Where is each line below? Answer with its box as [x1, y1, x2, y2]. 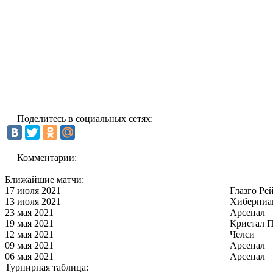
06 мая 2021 [5, 250, 54, 261]
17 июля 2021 [5, 185, 61, 196]
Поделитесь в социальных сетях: [17, 113, 153, 124]
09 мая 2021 [5, 239, 54, 250]
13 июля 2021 [5, 196, 61, 207]
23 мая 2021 [5, 207, 54, 218]
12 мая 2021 [5, 229, 54, 239]
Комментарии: [17, 152, 77, 163]
